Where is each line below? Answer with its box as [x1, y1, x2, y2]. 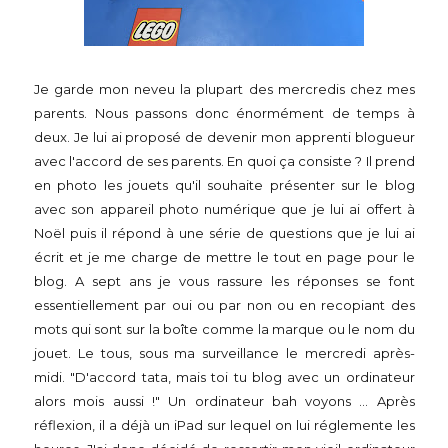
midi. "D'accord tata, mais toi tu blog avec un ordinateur [34, 369, 415, 385]
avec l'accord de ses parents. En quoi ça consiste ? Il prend [34, 153, 415, 169]
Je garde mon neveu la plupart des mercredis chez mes [34, 81, 415, 97]
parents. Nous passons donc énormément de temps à [34, 105, 415, 121]
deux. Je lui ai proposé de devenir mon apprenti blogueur [34, 129, 415, 145]
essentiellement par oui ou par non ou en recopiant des [34, 297, 415, 313]
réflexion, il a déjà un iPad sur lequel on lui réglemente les [34, 417, 415, 433]
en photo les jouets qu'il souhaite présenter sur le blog [34, 177, 415, 193]
